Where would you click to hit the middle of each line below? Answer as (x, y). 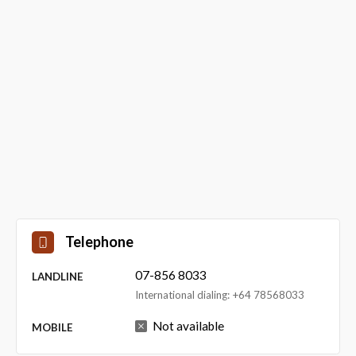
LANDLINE (57, 276)
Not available (188, 326)
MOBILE (52, 327)
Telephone (99, 242)
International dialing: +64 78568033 (219, 295)
